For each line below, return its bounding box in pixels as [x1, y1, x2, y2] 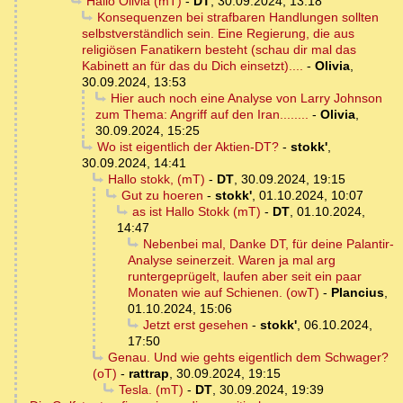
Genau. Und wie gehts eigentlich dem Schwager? [107, 350, 389, 365]
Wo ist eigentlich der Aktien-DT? [96, 139, 279, 155]
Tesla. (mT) [118, 382, 184, 398]
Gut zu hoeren [121, 188, 203, 203]
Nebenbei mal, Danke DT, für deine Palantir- [142, 237, 394, 252]
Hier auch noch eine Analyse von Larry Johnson [110, 91, 382, 106]
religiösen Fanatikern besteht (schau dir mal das [82, 42, 356, 58]
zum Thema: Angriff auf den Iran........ [95, 107, 309, 122]
